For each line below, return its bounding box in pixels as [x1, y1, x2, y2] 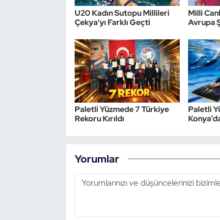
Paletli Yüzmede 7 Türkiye [74, 104, 169, 115]
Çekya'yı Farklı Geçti [74, 17, 150, 27]
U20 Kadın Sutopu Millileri [74, 7, 169, 18]
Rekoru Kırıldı [74, 113, 124, 124]
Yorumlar [74, 151, 119, 165]
